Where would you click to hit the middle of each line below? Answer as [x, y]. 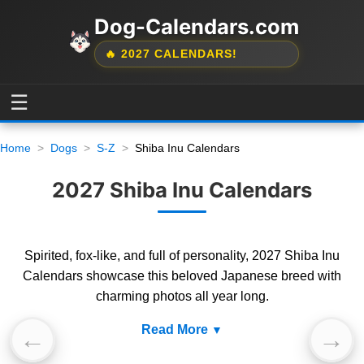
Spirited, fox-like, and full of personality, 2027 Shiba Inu [182, 256]
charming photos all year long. [182, 296]
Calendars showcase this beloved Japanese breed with [182, 276]
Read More [175, 329]
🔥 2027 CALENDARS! [171, 54]
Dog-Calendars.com [196, 26]
